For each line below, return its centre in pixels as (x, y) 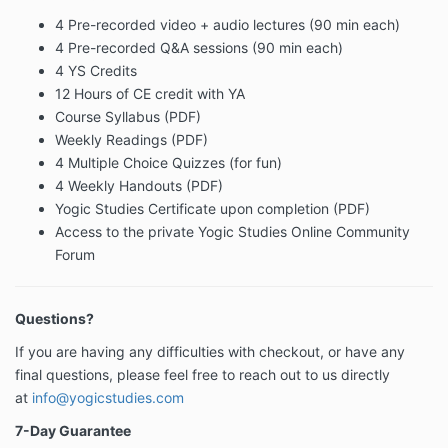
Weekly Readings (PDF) (131, 140)
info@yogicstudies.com (108, 398)
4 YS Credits (96, 71)
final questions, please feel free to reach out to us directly (202, 375)
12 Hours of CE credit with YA (150, 94)
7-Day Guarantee (73, 431)
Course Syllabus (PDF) (128, 117)
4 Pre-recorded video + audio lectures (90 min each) (227, 25)
